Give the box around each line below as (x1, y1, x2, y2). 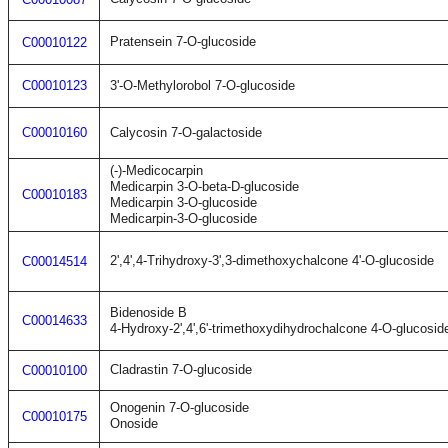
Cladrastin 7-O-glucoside (110, 362, 252, 377)
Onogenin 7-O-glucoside (110, 400, 249, 415)
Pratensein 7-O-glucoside (110, 34, 256, 49)
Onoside (110, 416, 158, 431)
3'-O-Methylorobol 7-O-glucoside (110, 78, 295, 93)
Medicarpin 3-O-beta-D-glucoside (110, 179, 299, 194)
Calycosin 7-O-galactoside (110, 125, 262, 140)
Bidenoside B (110, 305, 187, 320)
